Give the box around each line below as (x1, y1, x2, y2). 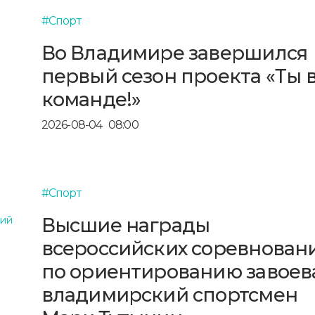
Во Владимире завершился (41, 41, 308, 65)
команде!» (41, 87, 141, 111)
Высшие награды (41, 213, 210, 237)
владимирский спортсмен (41, 283, 297, 307)
